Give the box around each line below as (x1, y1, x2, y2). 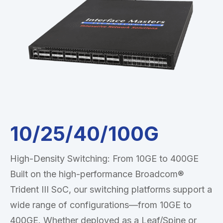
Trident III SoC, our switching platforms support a (10, 184, 212, 195)
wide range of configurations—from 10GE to (10, 199, 192, 210)
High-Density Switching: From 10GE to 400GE (10, 153, 199, 164)
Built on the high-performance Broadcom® (10, 168, 184, 179)
